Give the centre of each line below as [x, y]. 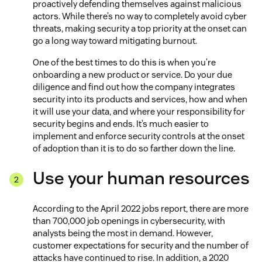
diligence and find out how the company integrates [134, 87]
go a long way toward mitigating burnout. [115, 41]
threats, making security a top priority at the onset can [140, 29]
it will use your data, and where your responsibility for [139, 112]
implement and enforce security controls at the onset [139, 136]
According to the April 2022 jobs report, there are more [141, 209]
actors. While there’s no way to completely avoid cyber [140, 16]
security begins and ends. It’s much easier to [121, 124]
